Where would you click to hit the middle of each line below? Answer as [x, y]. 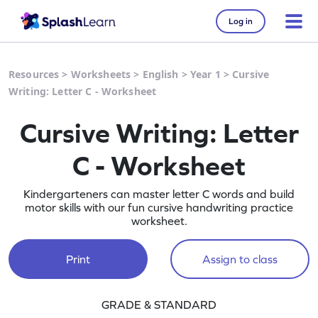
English [160, 74]
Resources [34, 74]
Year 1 [205, 74]
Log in [241, 21]
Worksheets [101, 74]
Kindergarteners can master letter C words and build [159, 194]
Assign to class [240, 259]
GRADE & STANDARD [159, 305]
